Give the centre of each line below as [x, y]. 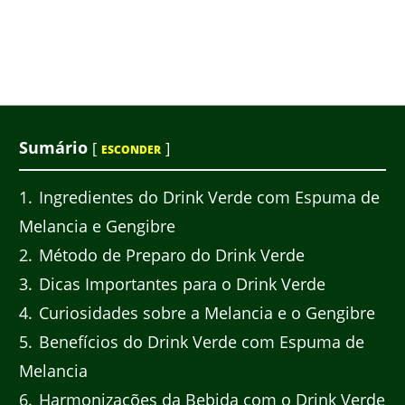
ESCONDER [131, 149]
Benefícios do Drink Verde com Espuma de [199, 342]
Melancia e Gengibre [97, 226]
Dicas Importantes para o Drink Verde [180, 284]
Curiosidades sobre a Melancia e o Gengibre [205, 313]
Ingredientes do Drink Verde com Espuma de [207, 198]
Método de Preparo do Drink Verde [170, 255]
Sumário [53, 147]
